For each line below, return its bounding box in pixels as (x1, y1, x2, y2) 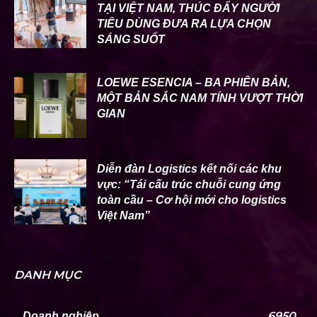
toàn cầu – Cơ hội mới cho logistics (97, 194, 287, 207)
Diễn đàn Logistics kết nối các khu (97, 163, 282, 175)
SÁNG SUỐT (97, 33, 165, 46)
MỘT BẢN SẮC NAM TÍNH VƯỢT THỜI (97, 92, 303, 105)
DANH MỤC (14, 268, 81, 282)
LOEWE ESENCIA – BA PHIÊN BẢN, (97, 76, 290, 89)
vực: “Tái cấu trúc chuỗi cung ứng (97, 178, 281, 191)
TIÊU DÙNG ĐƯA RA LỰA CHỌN (97, 18, 271, 30)
